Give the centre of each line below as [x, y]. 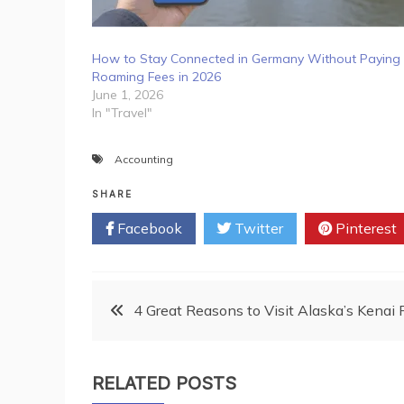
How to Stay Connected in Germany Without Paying [246, 58]
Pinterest [364, 228]
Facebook [148, 228]
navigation [171, 361]
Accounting [144, 159]
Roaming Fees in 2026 [156, 76]
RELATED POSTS [164, 383]
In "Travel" [122, 112]
